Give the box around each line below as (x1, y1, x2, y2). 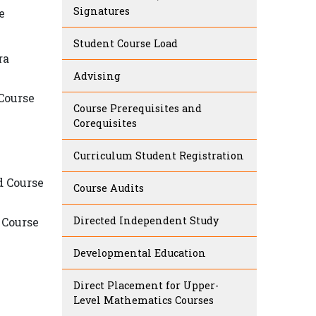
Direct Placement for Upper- (73, 279, 219, 293)
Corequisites (73, 116, 137, 130)
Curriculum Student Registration (73, 149, 244, 163)
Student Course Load (73, 37, 178, 51)
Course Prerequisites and (73, 102, 202, 116)
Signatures (73, 4, 130, 18)
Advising (73, 69, 121, 83)
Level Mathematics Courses (73, 293, 214, 308)
